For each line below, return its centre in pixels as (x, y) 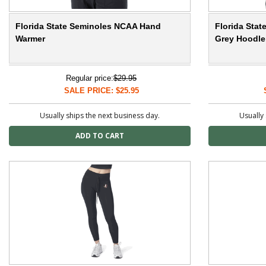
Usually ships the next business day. (100, 116)
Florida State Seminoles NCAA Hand (88, 26)
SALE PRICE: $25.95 (101, 91)
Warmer (30, 39)
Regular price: (90, 78)
